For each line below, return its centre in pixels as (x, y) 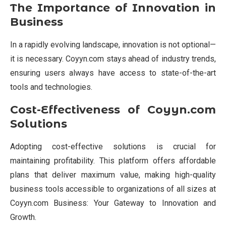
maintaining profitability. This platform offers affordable (113, 160)
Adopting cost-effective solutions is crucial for (113, 146)
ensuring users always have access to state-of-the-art (113, 73)
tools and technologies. (51, 87)
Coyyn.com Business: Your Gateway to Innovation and (113, 203)
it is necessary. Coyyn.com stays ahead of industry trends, (113, 59)
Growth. (23, 217)
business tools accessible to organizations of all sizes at (113, 189)
